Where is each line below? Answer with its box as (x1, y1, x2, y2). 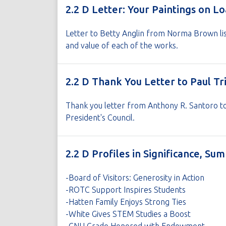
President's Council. (65, 113, 135, 122)
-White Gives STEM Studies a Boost (65, 209, 191, 218)
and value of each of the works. (65, 41, 178, 50)
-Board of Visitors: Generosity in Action (65, 173, 204, 182)
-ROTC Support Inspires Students (65, 185, 186, 194)
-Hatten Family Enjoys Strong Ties (65, 197, 186, 206)
